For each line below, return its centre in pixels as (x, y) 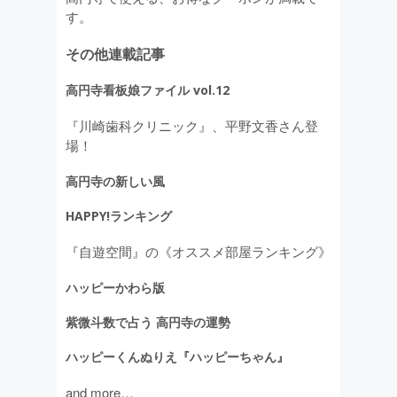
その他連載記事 (115, 54)
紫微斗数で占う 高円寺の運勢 (148, 322)
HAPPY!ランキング (119, 216)
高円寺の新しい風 (115, 181)
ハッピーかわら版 (115, 288)
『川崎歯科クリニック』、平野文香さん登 (192, 125)
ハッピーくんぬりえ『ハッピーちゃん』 (177, 357)
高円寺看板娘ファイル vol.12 (148, 90)
